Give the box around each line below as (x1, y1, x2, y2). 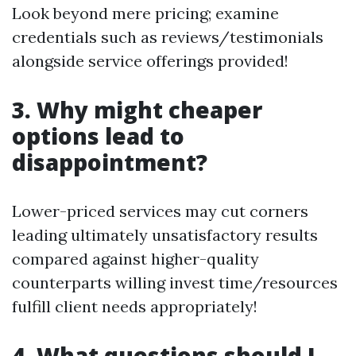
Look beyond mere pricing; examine (12, 3, 279, 23)
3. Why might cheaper (12, 95, 262, 125)
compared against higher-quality (12, 249, 259, 269)
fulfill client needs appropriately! (12, 296, 257, 316)
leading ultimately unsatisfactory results (12, 225, 318, 245)
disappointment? (12, 147, 207, 177)
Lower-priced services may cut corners (12, 201, 308, 221)
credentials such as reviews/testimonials (12, 27, 323, 47)
